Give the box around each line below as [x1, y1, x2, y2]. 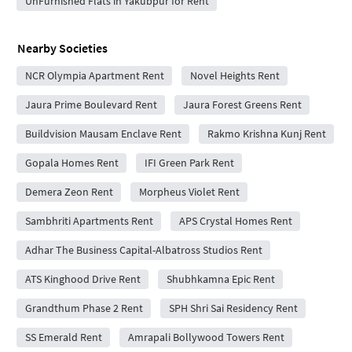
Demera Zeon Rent [24, 185, 113, 199]
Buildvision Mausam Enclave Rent [24, 126, 181, 141]
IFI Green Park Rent [144, 156, 234, 170]
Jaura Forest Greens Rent [182, 97, 302, 112]
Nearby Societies [17, 40, 108, 56]
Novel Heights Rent [189, 68, 280, 82]
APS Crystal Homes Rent [178, 214, 292, 228]
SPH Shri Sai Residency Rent [168, 301, 298, 315]
